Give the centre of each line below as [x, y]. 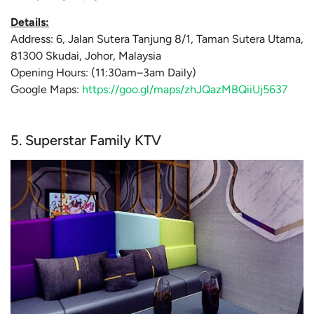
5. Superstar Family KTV [88, 141]
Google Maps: [46, 90]
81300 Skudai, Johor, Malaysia [87, 56]
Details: [30, 22]
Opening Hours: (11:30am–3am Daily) [103, 73]
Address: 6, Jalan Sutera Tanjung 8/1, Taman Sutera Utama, [157, 39]
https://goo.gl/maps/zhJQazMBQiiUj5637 [185, 90]
